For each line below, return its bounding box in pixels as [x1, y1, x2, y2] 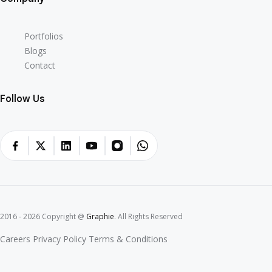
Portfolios [24, 30, 63, 42]
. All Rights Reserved [114, 211, 183, 222]
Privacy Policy [33, 233, 86, 245]
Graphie [86, 211, 114, 222]
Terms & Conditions [89, 233, 168, 245]
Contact [24, 59, 55, 72]
